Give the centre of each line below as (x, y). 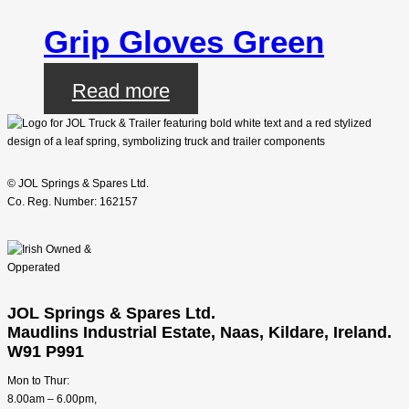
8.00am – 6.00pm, (52, 399)
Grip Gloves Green (184, 41)
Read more (121, 90)
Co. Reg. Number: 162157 (73, 201)
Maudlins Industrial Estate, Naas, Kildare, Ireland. (199, 332)
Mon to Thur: (38, 380)
